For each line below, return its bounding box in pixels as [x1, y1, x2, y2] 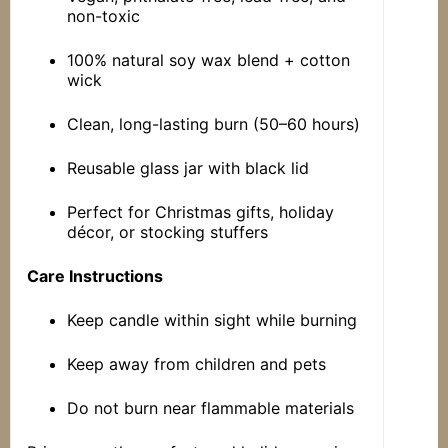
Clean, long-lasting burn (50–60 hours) [67, 114, 361, 135]
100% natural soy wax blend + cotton [67, 50, 351, 71]
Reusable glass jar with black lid [67, 158, 310, 179]
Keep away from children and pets [67, 354, 327, 375]
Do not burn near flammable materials [67, 398, 355, 419]
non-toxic [67, 6, 141, 27]
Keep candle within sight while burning [67, 310, 358, 331]
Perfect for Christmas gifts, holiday [67, 202, 335, 223]
